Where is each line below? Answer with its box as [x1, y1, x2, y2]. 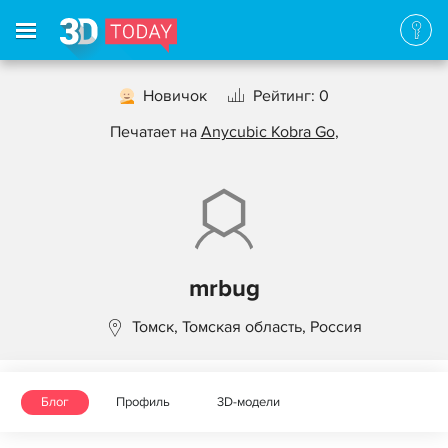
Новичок [143, 86, 207, 106]
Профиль [116, 394, 170, 410]
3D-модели [217, 394, 280, 410]
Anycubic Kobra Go [200, 122, 335, 142]
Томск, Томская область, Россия [132, 317, 362, 337]
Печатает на [109, 122, 201, 142]
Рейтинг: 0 [253, 86, 329, 106]
